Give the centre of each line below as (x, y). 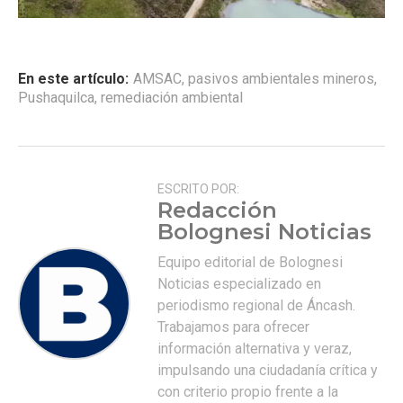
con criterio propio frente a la (248, 391)
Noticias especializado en (239, 283)
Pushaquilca (56, 97)
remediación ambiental (172, 97)
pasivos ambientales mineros (281, 78)
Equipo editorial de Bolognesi (250, 262)
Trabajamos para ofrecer (233, 327)
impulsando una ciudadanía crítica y (268, 370)
